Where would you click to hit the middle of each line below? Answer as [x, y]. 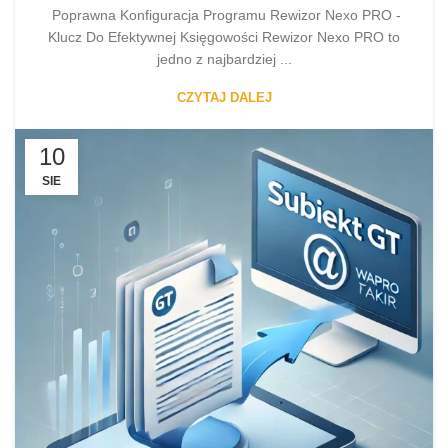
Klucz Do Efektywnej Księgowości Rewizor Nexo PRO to [224, 37]
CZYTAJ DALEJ [224, 98]
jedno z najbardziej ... [224, 59]
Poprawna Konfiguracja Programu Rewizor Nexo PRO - [224, 15]
